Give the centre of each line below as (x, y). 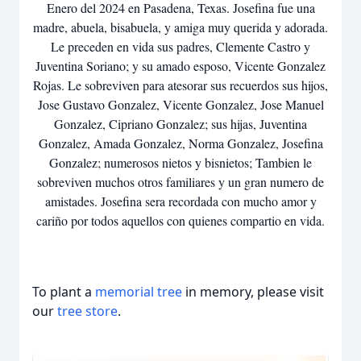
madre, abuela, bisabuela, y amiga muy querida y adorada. (180, 27)
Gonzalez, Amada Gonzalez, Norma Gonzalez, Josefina (180, 143)
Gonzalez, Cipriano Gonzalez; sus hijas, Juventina (180, 124)
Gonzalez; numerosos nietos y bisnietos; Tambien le (180, 162)
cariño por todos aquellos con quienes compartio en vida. (180, 220)
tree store (87, 311)
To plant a (64, 292)
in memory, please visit (253, 292)
